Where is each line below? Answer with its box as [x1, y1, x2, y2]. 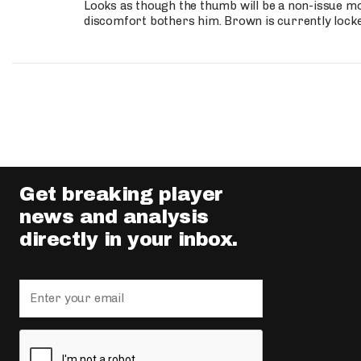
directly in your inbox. [19, 229, 238, 250]
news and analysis [19, 206, 209, 227]
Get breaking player [19, 184, 223, 205]
